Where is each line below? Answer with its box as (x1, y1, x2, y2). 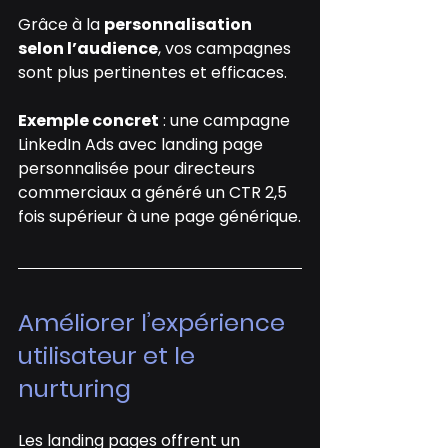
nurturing (18, 371, 131, 405)
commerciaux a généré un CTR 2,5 (18, 180, 291, 204)
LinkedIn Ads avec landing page (18, 132, 267, 156)
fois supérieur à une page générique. (18, 204, 301, 228)
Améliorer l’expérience (18, 305, 291, 339)
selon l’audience (18, 36, 158, 60)
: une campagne (159, 108, 294, 132)
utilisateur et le (18, 338, 201, 372)
